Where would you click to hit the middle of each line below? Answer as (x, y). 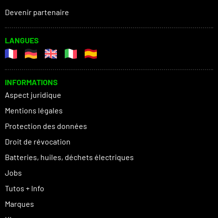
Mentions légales (34, 110)
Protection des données (46, 126)
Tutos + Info (25, 188)
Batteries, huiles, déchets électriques (69, 157)
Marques (19, 204)
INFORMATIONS (31, 82)
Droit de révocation (38, 142)
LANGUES (22, 40)
